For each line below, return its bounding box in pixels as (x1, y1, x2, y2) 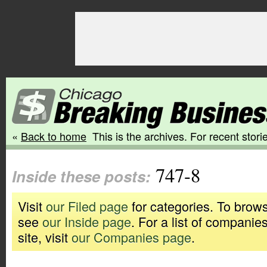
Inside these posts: (12, 165, 151, 187)
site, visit (18, 228, 72, 246)
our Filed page (46, 197, 128, 215)
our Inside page (42, 212, 131, 231)
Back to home (21, 128, 86, 144)
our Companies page (72, 228, 191, 246)
